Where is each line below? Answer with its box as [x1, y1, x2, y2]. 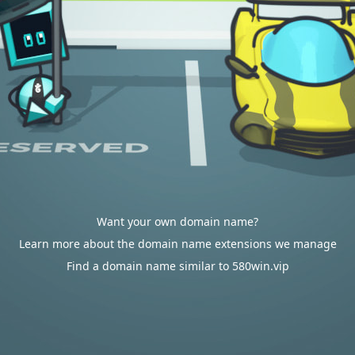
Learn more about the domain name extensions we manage [18, 236, 337, 251]
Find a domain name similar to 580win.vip [66, 258, 289, 273]
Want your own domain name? [97, 214, 258, 229]
